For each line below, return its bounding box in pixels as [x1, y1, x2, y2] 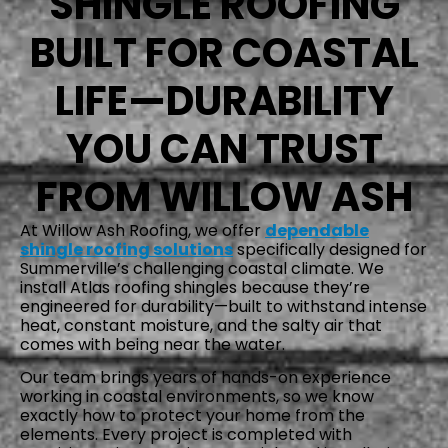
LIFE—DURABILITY [54, 72, 394, 129]
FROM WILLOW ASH [35, 168, 413, 225]
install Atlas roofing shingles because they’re [20, 275, 370, 299]
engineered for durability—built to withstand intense [20, 294, 427, 318]
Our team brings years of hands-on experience [20, 366, 391, 390]
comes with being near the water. [20, 332, 285, 356]
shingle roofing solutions [20, 237, 233, 261]
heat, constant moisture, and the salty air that [20, 313, 382, 337]
